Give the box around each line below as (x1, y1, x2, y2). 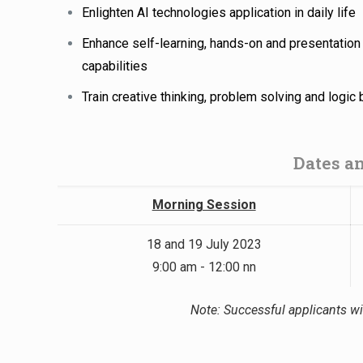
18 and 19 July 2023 (146, 237, 262, 253)
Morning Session (152, 197, 256, 213)
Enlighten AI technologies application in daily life (82, 5, 357, 21)
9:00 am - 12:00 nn (152, 259, 256, 275)
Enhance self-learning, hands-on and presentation (82, 36, 361, 52)
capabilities (82, 58, 148, 75)
